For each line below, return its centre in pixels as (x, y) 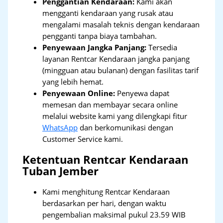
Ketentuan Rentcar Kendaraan (106, 160)
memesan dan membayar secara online (110, 105)
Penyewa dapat (142, 93)
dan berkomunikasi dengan (126, 128)
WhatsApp (60, 128)
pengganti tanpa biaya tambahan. (100, 36)
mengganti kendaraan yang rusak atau (108, 13)
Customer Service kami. (83, 139)
